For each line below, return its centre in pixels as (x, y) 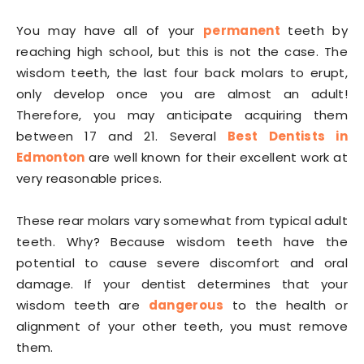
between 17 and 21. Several (122, 136)
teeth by (318, 30)
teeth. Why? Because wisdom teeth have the (182, 242)
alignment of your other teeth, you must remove (182, 326)
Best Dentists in (288, 136)
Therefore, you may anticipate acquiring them (182, 115)
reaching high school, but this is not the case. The (182, 52)
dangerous (186, 305)
